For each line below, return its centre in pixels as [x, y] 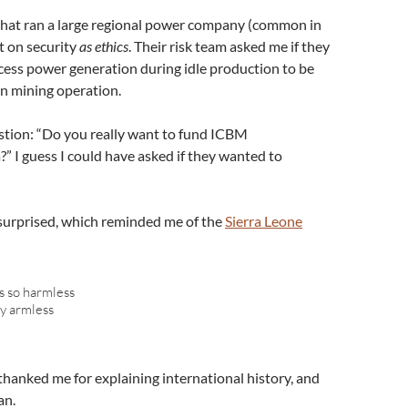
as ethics [104, 46]
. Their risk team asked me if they [229, 46]
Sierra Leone [264, 221]
